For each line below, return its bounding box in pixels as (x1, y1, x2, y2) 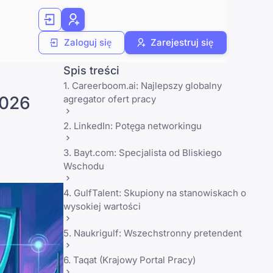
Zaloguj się (64, 36, 112, 48)
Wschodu (63, 160, 104, 172)
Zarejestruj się (151, 36, 213, 48)
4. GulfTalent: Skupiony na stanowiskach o (63, 187, 246, 199)
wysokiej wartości (63, 200, 141, 212)
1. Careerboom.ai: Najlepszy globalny (63, 80, 222, 91)
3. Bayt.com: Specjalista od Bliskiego (63, 147, 222, 158)
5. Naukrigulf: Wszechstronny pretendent (63, 227, 242, 239)
